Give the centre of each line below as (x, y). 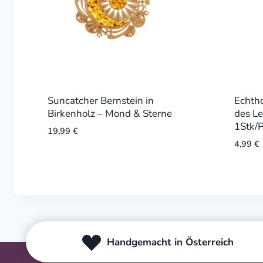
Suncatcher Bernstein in (100, 100)
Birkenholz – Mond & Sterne (109, 113)
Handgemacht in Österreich (170, 242)
